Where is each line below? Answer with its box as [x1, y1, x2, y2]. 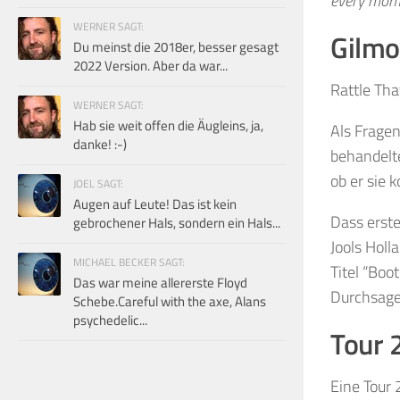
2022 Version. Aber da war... [73, 54, 228, 76]
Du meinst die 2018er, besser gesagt [73, 36, 279, 57]
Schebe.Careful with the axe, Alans [73, 290, 266, 312]
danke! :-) [73, 133, 127, 154]
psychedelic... [73, 309, 147, 330]
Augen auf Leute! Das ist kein [73, 193, 237, 214]
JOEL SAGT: [73, 174, 123, 192]
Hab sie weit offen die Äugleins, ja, [73, 114, 263, 136]
